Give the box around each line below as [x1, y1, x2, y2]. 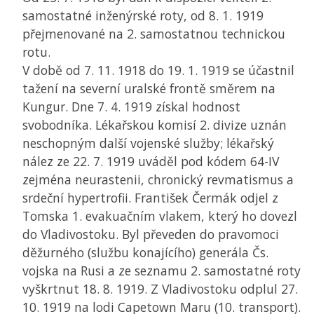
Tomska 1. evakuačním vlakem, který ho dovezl [22, 207, 297, 225]
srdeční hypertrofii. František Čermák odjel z [22, 189, 278, 207]
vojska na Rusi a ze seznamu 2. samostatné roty [22, 262, 301, 280]
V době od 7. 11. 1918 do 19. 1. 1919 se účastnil [22, 62, 294, 79]
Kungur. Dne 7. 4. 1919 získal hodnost [22, 98, 240, 116]
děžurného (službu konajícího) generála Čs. [22, 244, 268, 261]
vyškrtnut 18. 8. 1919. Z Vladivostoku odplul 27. [22, 280, 298, 298]
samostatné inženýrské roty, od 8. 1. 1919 [22, 7, 264, 25]
